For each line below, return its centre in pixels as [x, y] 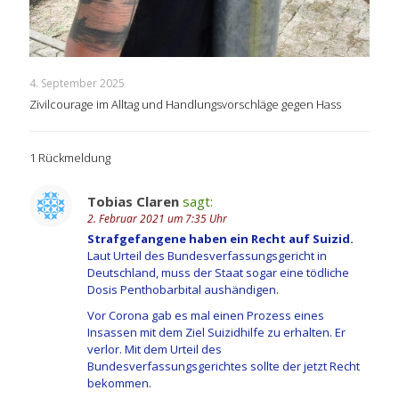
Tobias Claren [133, 202]
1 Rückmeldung [70, 158]
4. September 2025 [77, 84]
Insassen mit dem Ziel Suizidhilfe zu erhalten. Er [216, 333]
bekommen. [119, 383]
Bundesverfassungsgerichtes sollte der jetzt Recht [224, 366]
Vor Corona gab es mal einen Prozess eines [206, 316]
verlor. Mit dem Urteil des [155, 350]
